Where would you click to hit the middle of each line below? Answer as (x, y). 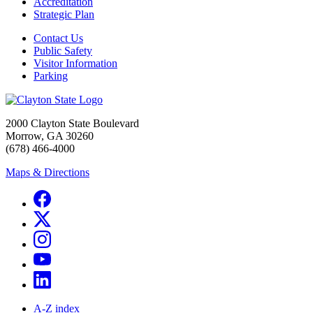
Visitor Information (75, 64)
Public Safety (63, 51)
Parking (51, 76)
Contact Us (58, 38)
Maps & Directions (48, 173)
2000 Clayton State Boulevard (72, 124)
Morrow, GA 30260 (50, 136)
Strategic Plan (64, 15)
